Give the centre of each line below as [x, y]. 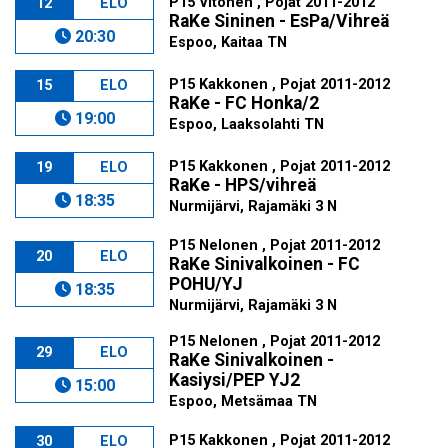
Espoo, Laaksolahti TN [247, 124]
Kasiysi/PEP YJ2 [235, 380]
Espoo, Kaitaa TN [228, 42]
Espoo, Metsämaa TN [243, 401]
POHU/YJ [206, 284]
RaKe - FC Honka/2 [244, 103]
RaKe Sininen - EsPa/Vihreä [279, 21]
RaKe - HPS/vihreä [243, 185]
